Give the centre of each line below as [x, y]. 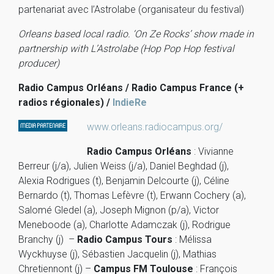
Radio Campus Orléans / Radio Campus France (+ [131, 88]
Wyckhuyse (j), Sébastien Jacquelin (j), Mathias [117, 254]
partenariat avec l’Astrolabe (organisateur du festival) [131, 9]
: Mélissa [192, 239]
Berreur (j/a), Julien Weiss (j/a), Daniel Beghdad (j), [124, 166]
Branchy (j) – [48, 239]
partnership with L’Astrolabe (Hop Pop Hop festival [126, 49]
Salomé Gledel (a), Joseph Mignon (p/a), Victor [119, 210]
